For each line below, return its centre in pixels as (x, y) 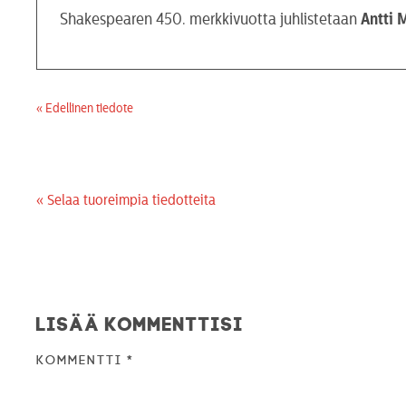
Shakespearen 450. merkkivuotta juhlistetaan (211, 19)
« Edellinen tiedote (85, 108)
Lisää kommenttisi (140, 322)
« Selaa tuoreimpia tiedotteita (126, 200)
